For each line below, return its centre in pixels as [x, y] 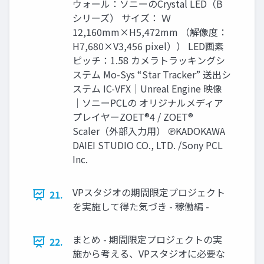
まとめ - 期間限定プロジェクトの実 [147, 240]
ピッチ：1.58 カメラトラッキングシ [149, 60]
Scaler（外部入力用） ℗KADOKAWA [149, 131]
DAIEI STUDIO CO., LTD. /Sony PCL [148, 145]
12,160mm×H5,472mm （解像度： [150, 32]
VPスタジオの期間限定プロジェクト [149, 192]
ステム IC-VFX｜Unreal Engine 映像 [147, 89]
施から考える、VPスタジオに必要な [149, 254]
